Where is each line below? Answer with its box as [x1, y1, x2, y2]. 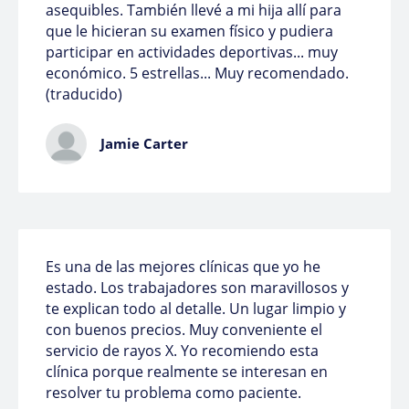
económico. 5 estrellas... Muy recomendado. [46, 63, 349, 84]
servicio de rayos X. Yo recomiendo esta [46, 341, 319, 362]
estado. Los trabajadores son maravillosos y [46, 278, 349, 299]
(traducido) [46, 84, 122, 105]
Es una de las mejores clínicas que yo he [46, 257, 320, 278]
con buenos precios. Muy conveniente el [46, 320, 322, 341]
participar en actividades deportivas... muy [46, 42, 338, 63]
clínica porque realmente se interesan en [46, 362, 328, 383]
